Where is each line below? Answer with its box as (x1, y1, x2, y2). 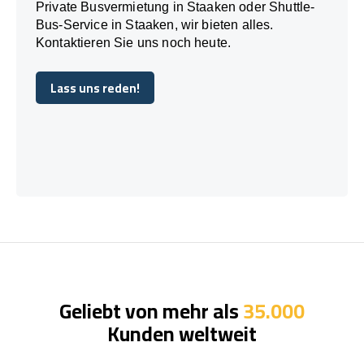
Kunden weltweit (107, 314, 257, 353)
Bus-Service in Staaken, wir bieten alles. (36, 17, 274, 32)
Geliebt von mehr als (59, 291, 243, 330)
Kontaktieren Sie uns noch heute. (36, 35, 232, 50)
